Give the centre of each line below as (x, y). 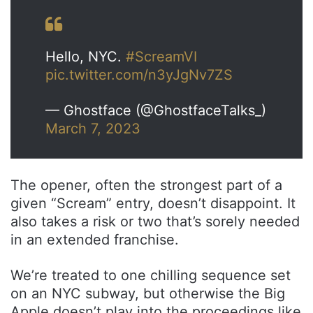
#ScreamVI (161, 57)
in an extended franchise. (95, 240)
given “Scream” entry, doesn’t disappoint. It (153, 204)
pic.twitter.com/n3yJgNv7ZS (139, 75)
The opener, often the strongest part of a (146, 185)
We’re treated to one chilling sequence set (151, 276)
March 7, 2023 (93, 129)
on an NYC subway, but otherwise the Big (148, 294)
